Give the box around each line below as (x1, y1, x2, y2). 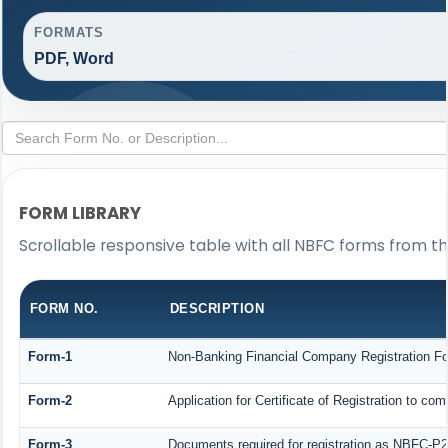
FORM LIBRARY (18, 201, 141, 226)
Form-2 (27, 393, 72, 409)
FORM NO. (29, 301, 99, 317)
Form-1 (27, 349, 72, 365)
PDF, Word (33, 50, 114, 68)
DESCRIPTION (169, 301, 265, 317)
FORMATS (33, 25, 105, 41)
